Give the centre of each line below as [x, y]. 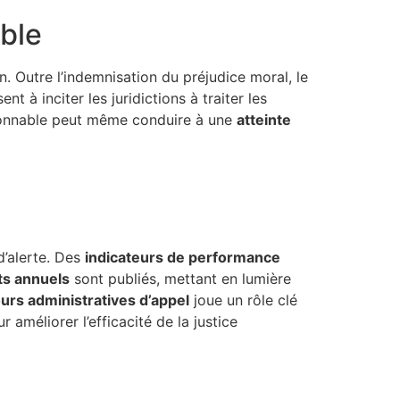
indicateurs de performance [183, 258]
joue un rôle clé [243, 300]
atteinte [264, 119]
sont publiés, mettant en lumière [180, 279]
